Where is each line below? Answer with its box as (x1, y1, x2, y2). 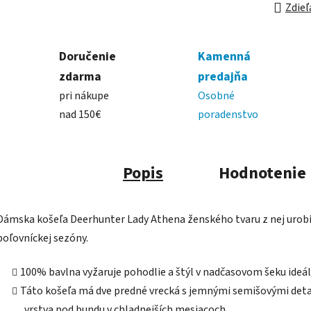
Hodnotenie (219, 161, 306, 186)
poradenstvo (197, 107, 258, 123)
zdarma (59, 68, 101, 86)
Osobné (197, 88, 235, 104)
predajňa (197, 68, 248, 86)
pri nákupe (59, 88, 109, 104)
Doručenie (59, 48, 116, 66)
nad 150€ (59, 107, 101, 123)
